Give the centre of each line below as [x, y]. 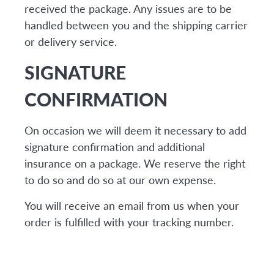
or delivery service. [71, 41]
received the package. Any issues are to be [128, 8]
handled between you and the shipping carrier [136, 25]
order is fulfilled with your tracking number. [129, 222]
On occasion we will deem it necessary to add [135, 130]
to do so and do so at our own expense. [120, 180]
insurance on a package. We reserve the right [135, 163]
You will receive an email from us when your [132, 205]
